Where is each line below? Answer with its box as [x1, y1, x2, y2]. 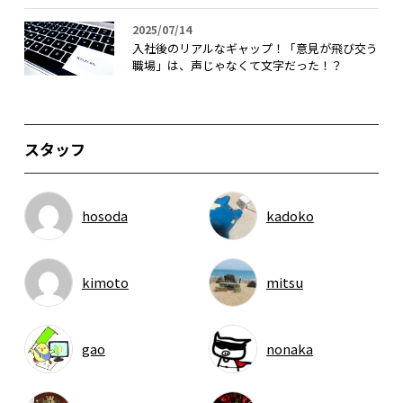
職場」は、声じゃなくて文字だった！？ [131, 56, 343, 74]
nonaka [265, 338, 313, 358]
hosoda [81, 205, 128, 225]
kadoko [265, 205, 314, 225]
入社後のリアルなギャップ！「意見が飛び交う [131, 39, 378, 57]
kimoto [81, 272, 129, 291]
